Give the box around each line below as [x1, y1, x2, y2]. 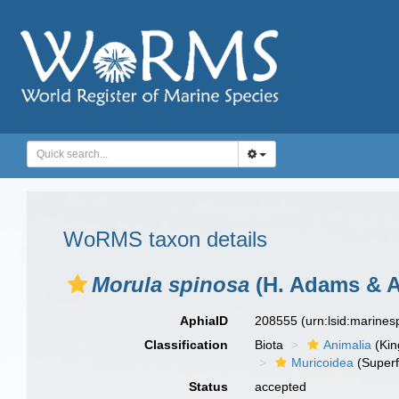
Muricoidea [291, 355, 354, 370]
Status [189, 379, 229, 394]
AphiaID [180, 313, 229, 328]
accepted [255, 379, 307, 394]
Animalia [323, 338, 372, 352]
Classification [144, 338, 229, 352]
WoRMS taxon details [63, 227, 267, 251]
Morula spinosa [92, 273, 249, 297]
